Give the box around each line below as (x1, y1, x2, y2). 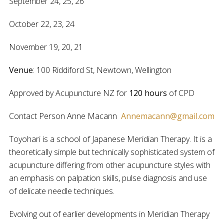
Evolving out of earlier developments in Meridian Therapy (9, 208, 209, 219)
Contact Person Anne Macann (9, 110, 121, 121)
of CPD (167, 87, 194, 98)
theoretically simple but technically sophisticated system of (9, 146, 214, 157)
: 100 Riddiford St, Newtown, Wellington (33, 64, 171, 75)
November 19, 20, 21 (9, 41, 83, 52)
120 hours (129, 87, 167, 98)
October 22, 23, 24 (9, 18, 74, 29)
